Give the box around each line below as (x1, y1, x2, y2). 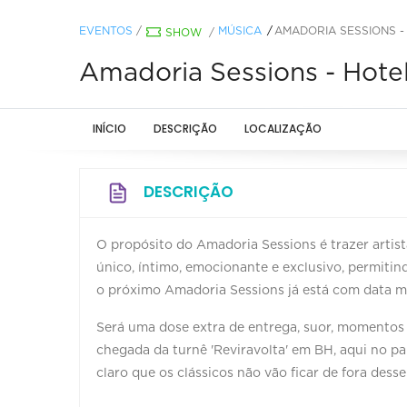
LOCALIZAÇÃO (244, 120, 322, 136)
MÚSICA (218, 25, 262, 36)
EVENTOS (79, 25, 133, 36)
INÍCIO (93, 120, 126, 136)
